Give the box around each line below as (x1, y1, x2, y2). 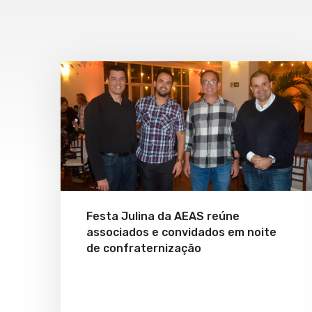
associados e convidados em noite (86, 226, 276, 240)
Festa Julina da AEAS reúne (86, 210, 240, 224)
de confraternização (86, 242, 201, 256)
